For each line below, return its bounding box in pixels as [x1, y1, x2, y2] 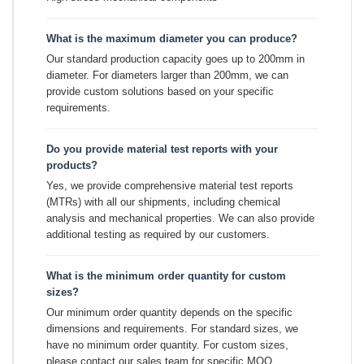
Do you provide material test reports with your [46, 142, 278, 155]
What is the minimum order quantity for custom [46, 269, 286, 282]
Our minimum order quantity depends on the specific [46, 305, 292, 318]
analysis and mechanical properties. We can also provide [46, 211, 314, 224]
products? [46, 158, 97, 171]
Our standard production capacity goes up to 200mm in [46, 52, 305, 65]
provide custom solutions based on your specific [46, 84, 274, 97]
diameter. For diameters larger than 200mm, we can [46, 68, 288, 81]
